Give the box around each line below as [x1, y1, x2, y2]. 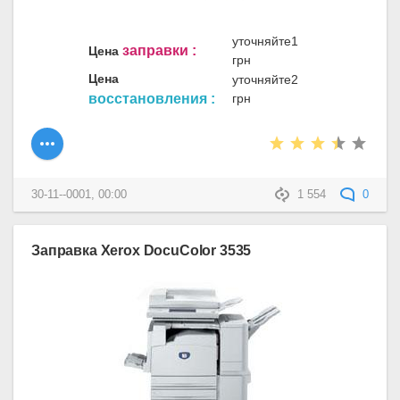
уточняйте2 [232, 72, 298, 87]
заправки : [122, 43, 196, 59]
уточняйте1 [232, 34, 298, 49]
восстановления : [88, 91, 215, 107]
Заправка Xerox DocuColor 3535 [31, 241, 252, 258]
